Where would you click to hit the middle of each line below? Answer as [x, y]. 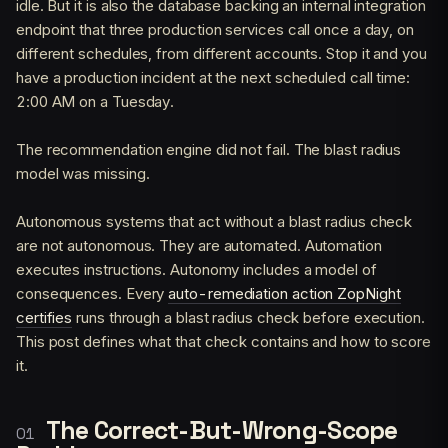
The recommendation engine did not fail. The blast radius [209, 149]
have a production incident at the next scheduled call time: [213, 77]
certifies [44, 317]
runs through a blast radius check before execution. [248, 317]
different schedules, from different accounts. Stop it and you [221, 53]
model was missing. [83, 173]
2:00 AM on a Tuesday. [95, 101]
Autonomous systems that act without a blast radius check [214, 221]
